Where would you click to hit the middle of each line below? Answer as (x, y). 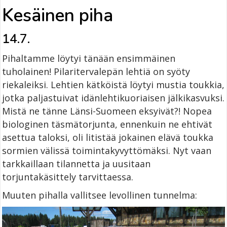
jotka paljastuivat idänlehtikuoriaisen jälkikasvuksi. (113, 98)
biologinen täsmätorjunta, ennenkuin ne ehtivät (107, 124)
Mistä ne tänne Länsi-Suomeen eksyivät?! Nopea (107, 111)
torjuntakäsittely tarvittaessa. (68, 177)
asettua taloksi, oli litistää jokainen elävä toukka (108, 137)
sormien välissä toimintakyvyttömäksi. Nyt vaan (107, 150)
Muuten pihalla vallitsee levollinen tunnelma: (100, 195)
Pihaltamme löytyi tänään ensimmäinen (89, 58)
